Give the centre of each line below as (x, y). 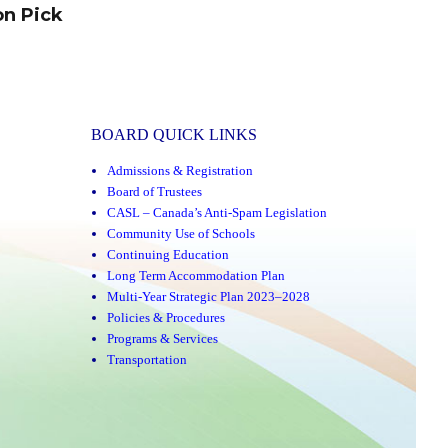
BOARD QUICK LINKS (174, 134)
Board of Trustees (155, 192)
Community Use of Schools (181, 234)
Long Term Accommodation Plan (196, 276)
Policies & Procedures (166, 318)
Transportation (147, 360)
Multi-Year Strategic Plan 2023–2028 (209, 297)
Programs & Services (163, 339)
